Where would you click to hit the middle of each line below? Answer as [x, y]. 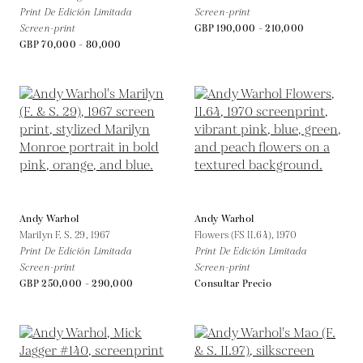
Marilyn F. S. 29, [55, 235]
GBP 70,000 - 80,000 [70, 45]
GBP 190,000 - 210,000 [250, 28]
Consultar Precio [233, 284]
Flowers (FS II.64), [235, 235]
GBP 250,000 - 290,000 [77, 284]
